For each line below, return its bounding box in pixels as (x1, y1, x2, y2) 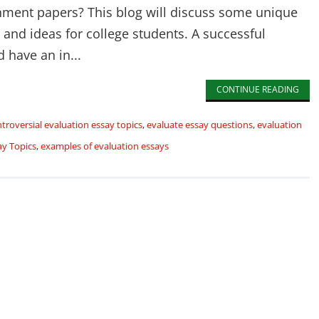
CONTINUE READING (216, 83, 299, 95)
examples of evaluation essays (41, 140, 169, 152)
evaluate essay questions (147, 118, 253, 131)
